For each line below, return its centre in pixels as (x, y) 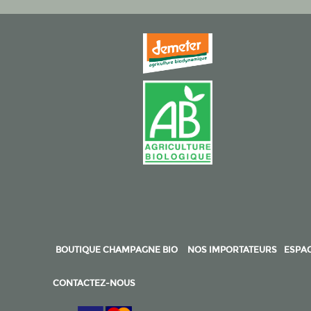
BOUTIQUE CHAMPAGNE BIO (117, 250)
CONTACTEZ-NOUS (94, 283)
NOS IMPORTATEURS (232, 250)
